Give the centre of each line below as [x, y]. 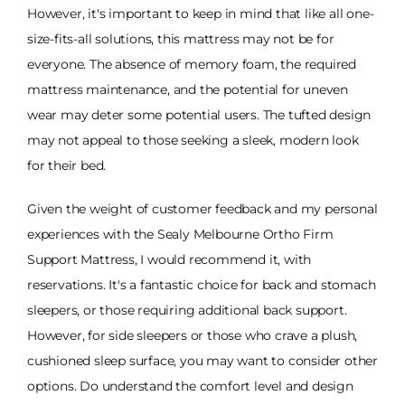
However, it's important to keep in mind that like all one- [201, 13]
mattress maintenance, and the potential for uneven [188, 89]
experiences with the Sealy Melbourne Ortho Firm [180, 234]
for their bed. [67, 165]
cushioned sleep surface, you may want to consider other [202, 360]
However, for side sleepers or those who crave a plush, [193, 335]
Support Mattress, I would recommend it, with [170, 259]
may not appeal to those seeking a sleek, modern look [193, 140]
